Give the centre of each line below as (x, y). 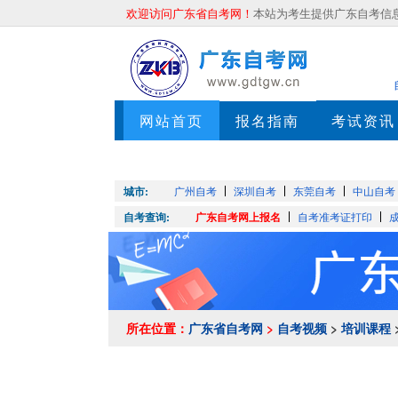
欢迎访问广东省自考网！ (190, 13)
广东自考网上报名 (238, 217)
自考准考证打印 (335, 216)
